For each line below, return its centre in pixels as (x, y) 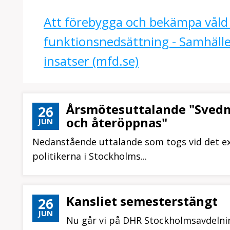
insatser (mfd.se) (91, 61)
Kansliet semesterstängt (142, 201)
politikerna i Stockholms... (90, 156)
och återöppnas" (117, 122)
